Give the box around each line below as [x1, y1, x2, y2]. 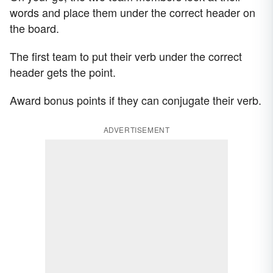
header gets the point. [10, 64, 116, 80]
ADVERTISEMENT [103, 124, 170, 135]
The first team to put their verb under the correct [10, 48, 242, 65]
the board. [10, 20, 59, 37]
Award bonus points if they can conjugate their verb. [10, 92, 261, 108]
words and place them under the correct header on [10, 4, 255, 21]
